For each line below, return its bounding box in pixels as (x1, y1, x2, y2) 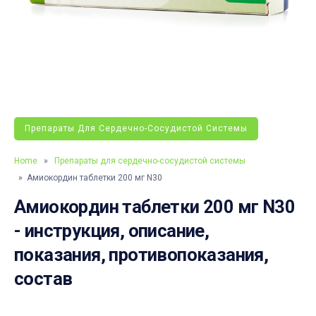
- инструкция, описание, (14, 220, 209, 241)
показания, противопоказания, (14, 244, 269, 265)
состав (14, 268, 73, 289)
